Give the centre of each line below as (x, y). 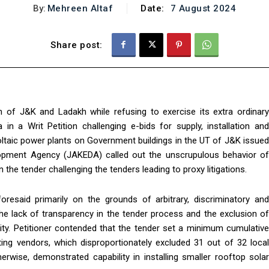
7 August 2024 (203, 9)
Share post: (77, 45)
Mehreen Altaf (80, 8)
